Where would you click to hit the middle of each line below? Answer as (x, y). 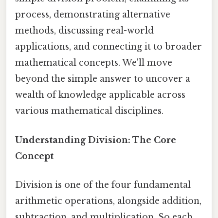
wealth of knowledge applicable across (100, 95)
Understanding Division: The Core (96, 140)
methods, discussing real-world (84, 31)
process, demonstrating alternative (93, 15)
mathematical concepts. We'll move (94, 63)
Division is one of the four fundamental (103, 185)
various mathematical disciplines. (89, 111)
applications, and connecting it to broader (109, 47)
